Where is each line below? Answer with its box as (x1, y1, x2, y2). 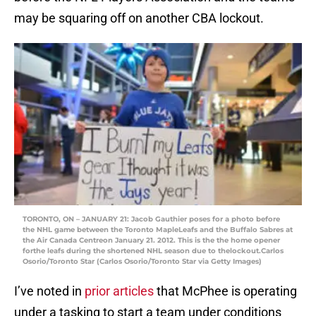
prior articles (85, 284, 154, 299)
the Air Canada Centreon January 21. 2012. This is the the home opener (23, 236, 280, 245)
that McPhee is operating (154, 284, 297, 299)
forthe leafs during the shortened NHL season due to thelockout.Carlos (23, 246, 284, 256)
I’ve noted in (14, 284, 85, 299)
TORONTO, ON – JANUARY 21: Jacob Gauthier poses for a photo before (23, 214, 280, 224)
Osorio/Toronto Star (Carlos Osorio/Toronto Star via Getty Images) (23, 257, 262, 267)
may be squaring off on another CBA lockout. (14, 11, 264, 26)
